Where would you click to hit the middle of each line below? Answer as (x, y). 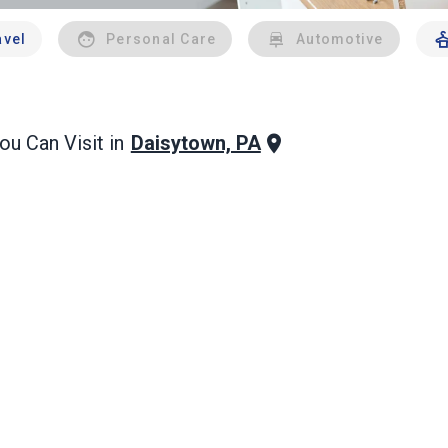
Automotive (340, 39)
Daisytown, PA (195, 143)
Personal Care (161, 39)
